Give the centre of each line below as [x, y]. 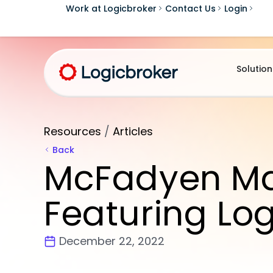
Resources [73, 131]
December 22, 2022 [112, 241]
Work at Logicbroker [111, 8]
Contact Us [190, 8]
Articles [133, 131]
